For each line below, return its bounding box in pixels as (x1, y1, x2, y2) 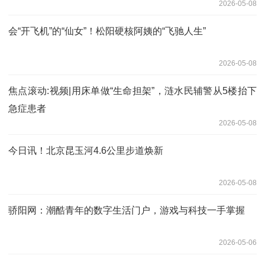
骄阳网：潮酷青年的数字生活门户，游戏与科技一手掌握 (8, 205, 245, 215)
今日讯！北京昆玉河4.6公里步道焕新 (8, 145, 163, 156)
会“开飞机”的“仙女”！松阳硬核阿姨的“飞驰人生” (8, 25, 206, 36)
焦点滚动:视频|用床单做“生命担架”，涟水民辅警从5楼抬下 (8, 85, 257, 96)
